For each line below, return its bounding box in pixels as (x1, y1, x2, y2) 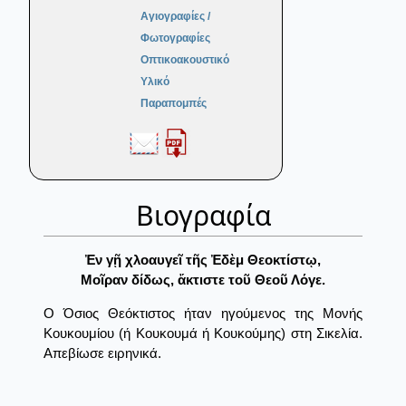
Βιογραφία (135, 197, 271, 235)
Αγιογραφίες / (140, 10, 210, 24)
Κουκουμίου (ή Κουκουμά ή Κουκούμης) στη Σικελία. (43, 325, 362, 342)
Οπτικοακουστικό (140, 53, 229, 67)
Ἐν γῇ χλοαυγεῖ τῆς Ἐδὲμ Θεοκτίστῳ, (85, 252, 321, 268)
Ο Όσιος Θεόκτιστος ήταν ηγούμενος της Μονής (43, 305, 362, 322)
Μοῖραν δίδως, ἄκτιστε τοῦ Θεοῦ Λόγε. (81, 272, 325, 288)
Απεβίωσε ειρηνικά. (43, 345, 161, 362)
